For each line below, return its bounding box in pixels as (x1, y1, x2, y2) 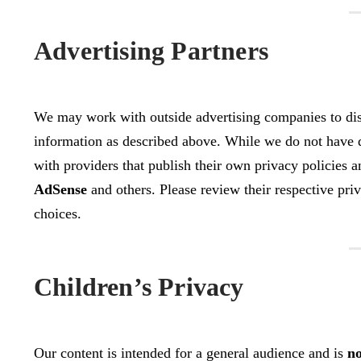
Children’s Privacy (34, 272, 244, 301)
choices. (34, 205, 81, 222)
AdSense (34, 180, 87, 197)
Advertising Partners (34, 35, 268, 65)
